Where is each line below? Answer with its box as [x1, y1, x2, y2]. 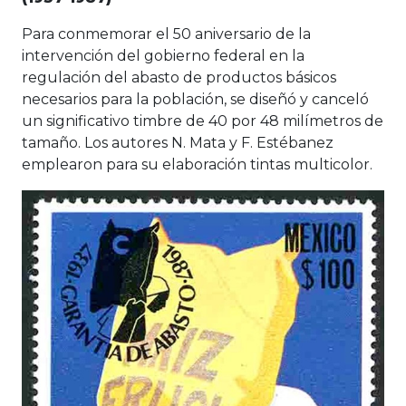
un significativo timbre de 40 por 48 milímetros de [22, 111, 383, 130]
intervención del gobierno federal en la [22, 46, 304, 64]
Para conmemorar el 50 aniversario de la [22, 24, 311, 43]
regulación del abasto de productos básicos [22, 68, 336, 86]
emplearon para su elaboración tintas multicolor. [22, 155, 372, 173]
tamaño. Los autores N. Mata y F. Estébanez [22, 133, 333, 151]
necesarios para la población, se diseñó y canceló [22, 90, 369, 108]
